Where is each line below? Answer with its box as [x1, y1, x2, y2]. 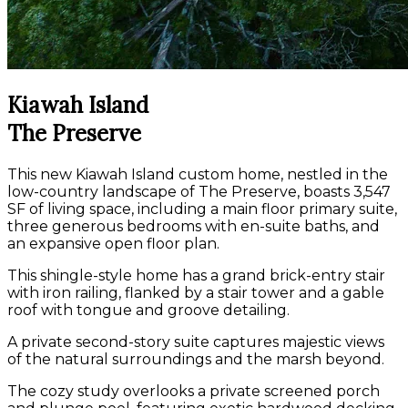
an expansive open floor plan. [7, 234, 219, 252]
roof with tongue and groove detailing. [7, 301, 290, 319]
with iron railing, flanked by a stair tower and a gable [7, 283, 384, 301]
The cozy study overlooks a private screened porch [7, 382, 380, 400]
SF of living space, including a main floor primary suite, [7, 199, 397, 218]
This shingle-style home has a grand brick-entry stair [7, 266, 385, 284]
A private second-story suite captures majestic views [7, 332, 384, 351]
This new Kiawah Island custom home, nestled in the [7, 165, 388, 183]
